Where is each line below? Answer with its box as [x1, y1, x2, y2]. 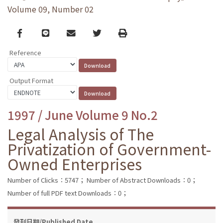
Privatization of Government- [7, 137, 211, 160]
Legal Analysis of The [7, 122, 154, 145]
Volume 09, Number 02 [7, 3, 94, 15]
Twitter [92, 26, 122, 39]
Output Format [9, 75, 53, 85]
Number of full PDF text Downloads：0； [7, 188, 128, 198]
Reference [9, 48, 41, 58]
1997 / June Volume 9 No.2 [7, 106, 158, 123]
